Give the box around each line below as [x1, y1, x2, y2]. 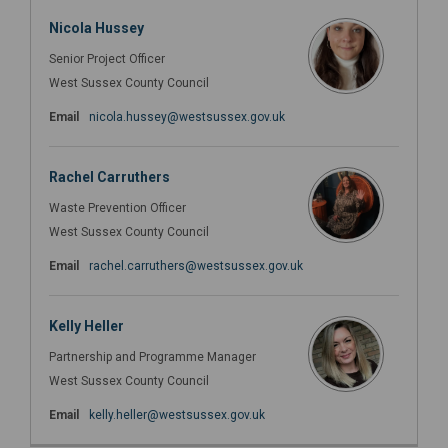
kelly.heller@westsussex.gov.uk [89, 407, 265, 422]
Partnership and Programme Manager [49, 349, 256, 364]
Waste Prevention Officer [49, 200, 186, 215]
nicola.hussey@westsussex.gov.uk [89, 109, 285, 124]
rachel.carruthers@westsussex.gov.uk [89, 258, 303, 273]
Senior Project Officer [49, 51, 165, 66]
